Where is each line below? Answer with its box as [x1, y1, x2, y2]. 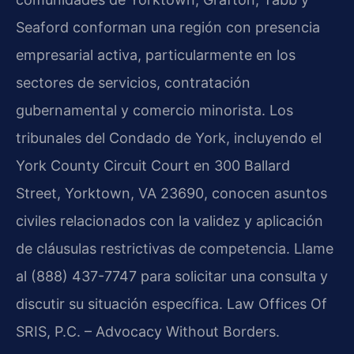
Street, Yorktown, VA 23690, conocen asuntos [16, 184, 327, 201]
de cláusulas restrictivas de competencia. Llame [16, 239, 333, 257]
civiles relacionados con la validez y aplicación [16, 212, 323, 229]
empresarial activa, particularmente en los [16, 46, 296, 63]
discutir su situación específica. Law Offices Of [16, 295, 327, 312]
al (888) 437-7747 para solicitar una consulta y [16, 267, 328, 284]
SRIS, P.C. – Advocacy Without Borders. [16, 322, 280, 340]
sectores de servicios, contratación [16, 73, 250, 91]
